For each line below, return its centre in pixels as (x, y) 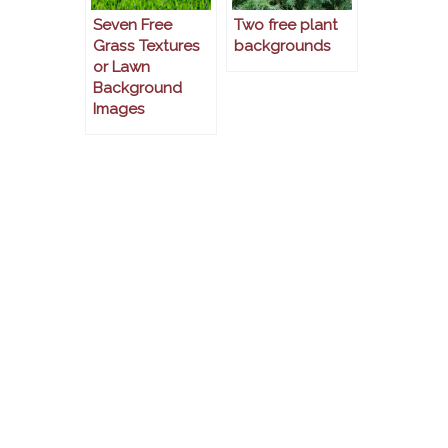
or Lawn (121, 67)
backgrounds (282, 46)
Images (119, 109)
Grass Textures (146, 46)
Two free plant (286, 25)
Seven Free (132, 25)
